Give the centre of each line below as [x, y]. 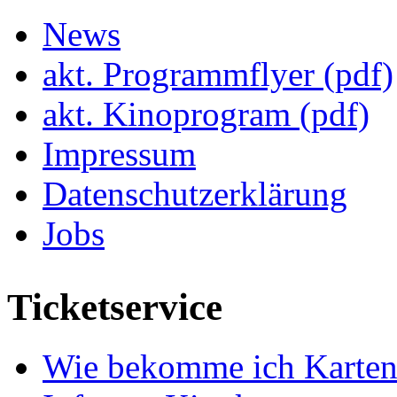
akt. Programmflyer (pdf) [218, 74]
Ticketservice [115, 307]
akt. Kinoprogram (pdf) [206, 114]
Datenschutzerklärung [195, 194]
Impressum [119, 154]
